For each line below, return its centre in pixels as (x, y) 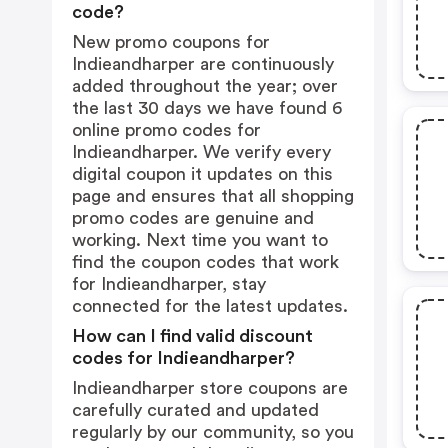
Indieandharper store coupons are (210, 388)
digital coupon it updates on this (202, 174)
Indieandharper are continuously (203, 64)
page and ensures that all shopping (213, 196)
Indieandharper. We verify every (201, 152)
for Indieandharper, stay (169, 284)
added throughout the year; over (205, 86)
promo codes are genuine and (193, 218)
